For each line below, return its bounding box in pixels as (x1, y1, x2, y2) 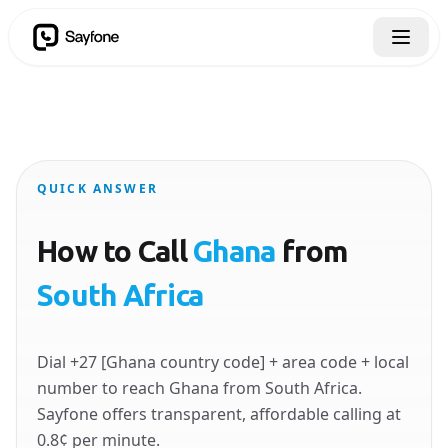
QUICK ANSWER (37, 180, 158, 197)
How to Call (37, 234, 194, 268)
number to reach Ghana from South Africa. (37, 377, 362, 399)
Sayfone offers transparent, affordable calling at (37, 403, 401, 425)
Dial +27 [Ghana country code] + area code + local (37, 351, 409, 373)
